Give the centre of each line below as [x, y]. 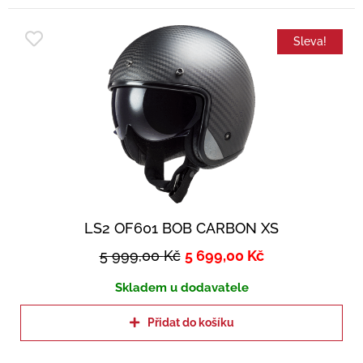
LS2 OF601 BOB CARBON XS [181, 228]
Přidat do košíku [190, 323]
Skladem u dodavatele [181, 288]
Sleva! [310, 42]
